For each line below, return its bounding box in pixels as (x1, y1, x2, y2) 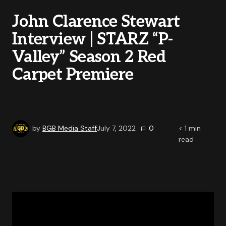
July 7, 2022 (97, 123, 136, 133)
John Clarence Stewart (12, 12, 180, 31)
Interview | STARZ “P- (12, 30, 173, 49)
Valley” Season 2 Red (12, 47, 166, 67)
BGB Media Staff (42, 123, 97, 133)
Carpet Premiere (12, 65, 134, 84)
